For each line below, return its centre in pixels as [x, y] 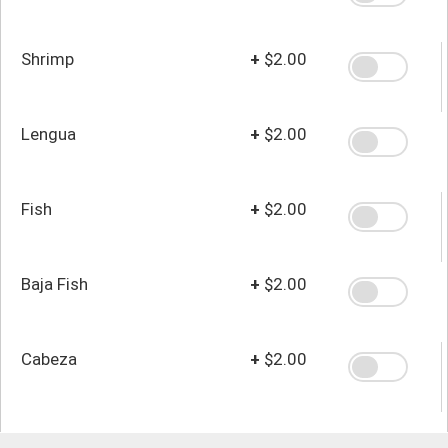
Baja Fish [54, 283]
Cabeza [49, 358]
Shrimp [47, 58]
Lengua [48, 133]
